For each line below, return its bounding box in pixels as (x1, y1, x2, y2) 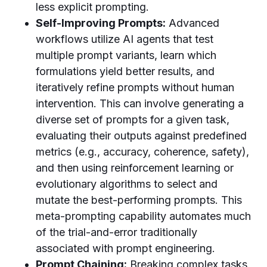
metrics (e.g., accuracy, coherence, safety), (36, 145, 249, 158)
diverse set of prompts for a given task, (36, 113, 229, 126)
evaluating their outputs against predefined (36, 129, 247, 142)
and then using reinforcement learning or (36, 162, 234, 174)
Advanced (166, 17, 219, 29)
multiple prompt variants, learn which (36, 49, 216, 61)
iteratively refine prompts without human (36, 81, 234, 94)
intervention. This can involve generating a (36, 97, 244, 110)
